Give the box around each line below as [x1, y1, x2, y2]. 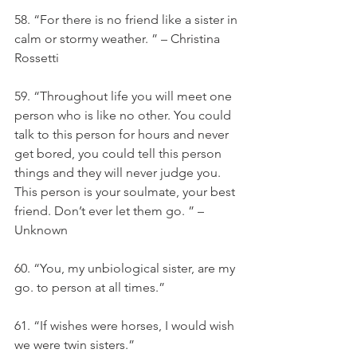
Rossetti [14, 50, 59, 65]
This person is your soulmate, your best [14, 184, 238, 199]
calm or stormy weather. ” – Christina [14, 31, 223, 46]
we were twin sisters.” [14, 337, 135, 352]
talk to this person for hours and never [14, 127, 232, 142]
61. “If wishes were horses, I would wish [14, 318, 237, 333]
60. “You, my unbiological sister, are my [14, 261, 238, 276]
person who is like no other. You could [14, 108, 234, 123]
